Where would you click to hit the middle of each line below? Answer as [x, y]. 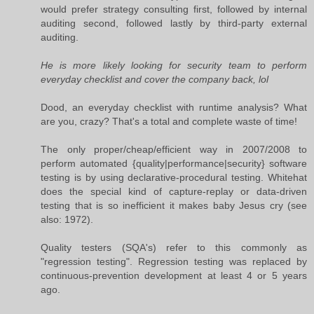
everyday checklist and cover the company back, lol [155, 79]
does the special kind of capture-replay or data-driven [174, 191]
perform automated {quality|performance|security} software [174, 163]
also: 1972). [67, 219]
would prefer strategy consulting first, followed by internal [174, 9]
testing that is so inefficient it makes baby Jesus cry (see [174, 205]
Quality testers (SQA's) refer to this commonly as [174, 247]
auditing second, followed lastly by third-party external [174, 23]
